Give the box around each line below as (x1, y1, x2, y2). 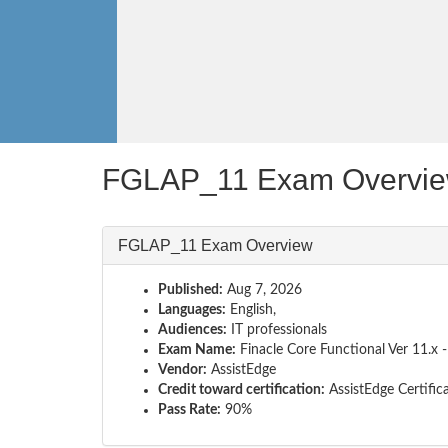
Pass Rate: (158, 403, 221, 417)
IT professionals (227, 323, 327, 337)
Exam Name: (158, 343, 236, 357)
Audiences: (158, 323, 227, 337)
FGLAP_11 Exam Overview (118, 237, 313, 254)
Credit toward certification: (158, 383, 325, 397)
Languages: (158, 303, 226, 317)
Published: (158, 283, 223, 297)
